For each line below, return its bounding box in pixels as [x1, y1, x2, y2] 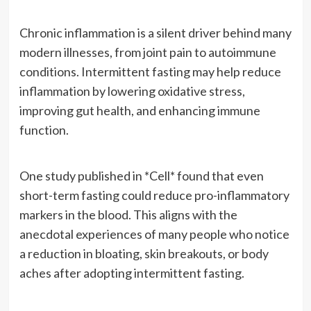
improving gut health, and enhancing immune [19, 102, 260, 118]
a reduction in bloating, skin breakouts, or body [19, 245, 269, 261]
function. [19, 121, 69, 137]
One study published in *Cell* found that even [19, 167, 264, 183]
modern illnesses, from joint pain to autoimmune [19, 44, 276, 60]
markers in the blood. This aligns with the [19, 206, 237, 222]
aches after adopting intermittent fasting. [19, 264, 244, 280]
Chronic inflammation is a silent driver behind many [19, 24, 292, 40]
